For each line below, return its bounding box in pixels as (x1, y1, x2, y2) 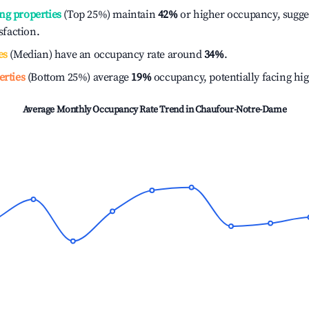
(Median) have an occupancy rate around (7, 48, 204, 61)
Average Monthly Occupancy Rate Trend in (22, 103, 195, 116)
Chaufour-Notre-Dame (195, 103, 287, 116)
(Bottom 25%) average (25, 70, 129, 84)
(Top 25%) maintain (61, 8, 156, 21)
